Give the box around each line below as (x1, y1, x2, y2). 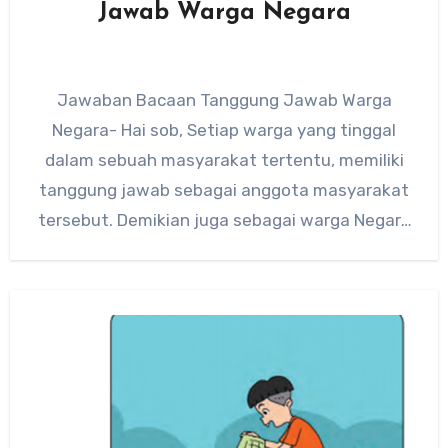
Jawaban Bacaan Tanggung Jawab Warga (56, 89, 392, 110)
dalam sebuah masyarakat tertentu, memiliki (44, 149, 404, 170)
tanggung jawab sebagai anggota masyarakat (39, 179, 409, 200)
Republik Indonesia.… (142, 239, 306, 260)
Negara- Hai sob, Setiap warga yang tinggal (52, 119, 396, 140)
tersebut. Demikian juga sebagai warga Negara (37, 209, 411, 230)
